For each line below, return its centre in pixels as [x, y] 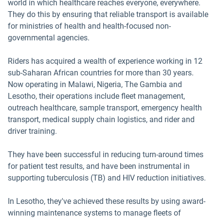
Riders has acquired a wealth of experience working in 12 [105, 61]
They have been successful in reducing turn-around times [106, 154]
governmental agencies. [49, 38]
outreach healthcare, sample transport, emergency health [105, 108]
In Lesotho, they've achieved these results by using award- [107, 201]
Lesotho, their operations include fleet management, [96, 96]
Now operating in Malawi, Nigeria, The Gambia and [95, 84]
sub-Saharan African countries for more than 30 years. [101, 73]
